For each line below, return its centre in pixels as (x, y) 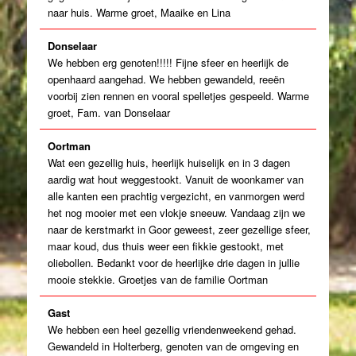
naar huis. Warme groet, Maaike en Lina (139, 12)
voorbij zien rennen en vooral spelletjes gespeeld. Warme (178, 96)
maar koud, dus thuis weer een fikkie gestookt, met (166, 246)
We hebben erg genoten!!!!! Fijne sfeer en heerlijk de (168, 62)
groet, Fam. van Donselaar (109, 112)
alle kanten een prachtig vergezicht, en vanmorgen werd (176, 196)
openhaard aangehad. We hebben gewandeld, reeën (166, 79)
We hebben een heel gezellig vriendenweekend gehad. (172, 329)
